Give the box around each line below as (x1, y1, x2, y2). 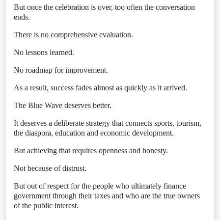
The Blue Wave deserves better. (14, 101, 111, 110)
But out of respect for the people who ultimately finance (14, 182, 186, 190)
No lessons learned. (14, 48, 74, 56)
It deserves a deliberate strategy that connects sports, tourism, (14, 119, 201, 127)
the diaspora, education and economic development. (14, 129, 174, 137)
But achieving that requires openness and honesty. (14, 146, 168, 155)
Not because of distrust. (14, 164, 86, 172)
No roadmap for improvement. (14, 66, 108, 74)
